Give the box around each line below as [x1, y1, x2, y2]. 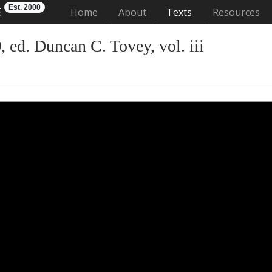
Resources [212, 5, 260, 19]
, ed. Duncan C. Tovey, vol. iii [1, 36, 204, 55]
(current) [97, 5, 137, 18]
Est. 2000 [8, 3, 41, 12]
